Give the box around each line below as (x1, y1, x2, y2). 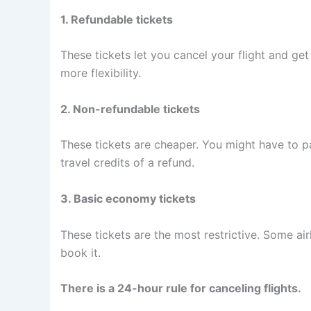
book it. (60, 245, 101, 260)
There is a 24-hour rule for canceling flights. (60, 281, 301, 296)
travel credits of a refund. (60, 155, 194, 170)
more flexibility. (60, 66, 141, 81)
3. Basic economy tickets (60, 191, 196, 205)
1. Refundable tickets (60, 12, 173, 26)
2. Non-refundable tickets (60, 101, 200, 116)
